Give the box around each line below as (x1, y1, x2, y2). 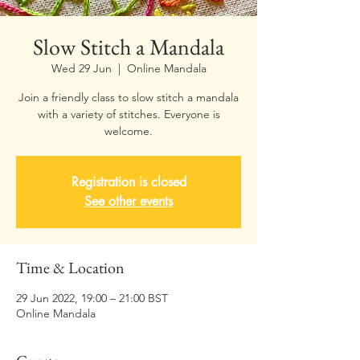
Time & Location (16, 257, 125, 278)
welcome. (104, 124, 153, 138)
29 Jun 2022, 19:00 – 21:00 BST (16, 291, 168, 305)
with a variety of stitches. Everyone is (37, 107, 220, 121)
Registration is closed (71, 174, 186, 190)
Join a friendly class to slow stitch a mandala (18, 90, 239, 104)
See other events (84, 193, 173, 210)
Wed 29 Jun (51, 61, 112, 76)
